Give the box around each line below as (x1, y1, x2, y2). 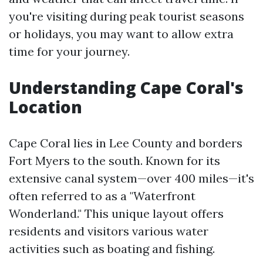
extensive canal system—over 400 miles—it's (9, 171, 254, 186)
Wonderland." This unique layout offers (9, 206, 224, 221)
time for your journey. (9, 44, 130, 59)
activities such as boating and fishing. (9, 241, 215, 256)
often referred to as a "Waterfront (9, 188, 195, 203)
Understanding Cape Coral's (9, 76, 244, 99)
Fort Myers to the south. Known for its (9, 153, 220, 168)
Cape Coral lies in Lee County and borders (9, 136, 242, 150)
